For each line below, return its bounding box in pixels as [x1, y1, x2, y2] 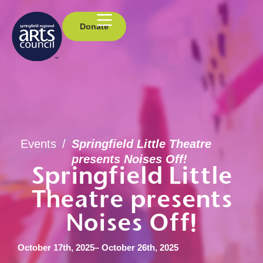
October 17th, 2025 [18, 242, 95, 253]
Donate [80, 22, 109, 31]
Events [21, 137, 56, 151]
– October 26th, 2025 [95, 242, 178, 253]
